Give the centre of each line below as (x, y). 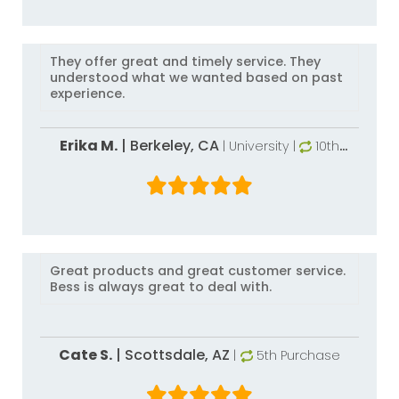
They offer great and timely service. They (185, 61)
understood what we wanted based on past (196, 77)
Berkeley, (163, 146)
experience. (87, 94)
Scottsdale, (169, 355)
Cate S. (86, 355)
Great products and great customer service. (198, 271)
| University (256, 146)
